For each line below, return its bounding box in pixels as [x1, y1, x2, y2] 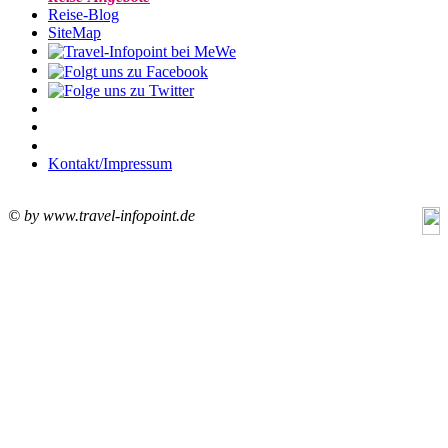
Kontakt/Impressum [48, 154, 172, 172]
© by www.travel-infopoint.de [8, 206, 195, 224]
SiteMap [48, 24, 101, 41]
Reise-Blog [48, 6, 119, 23]
